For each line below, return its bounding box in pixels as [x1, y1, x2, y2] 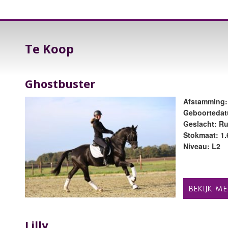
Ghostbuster [24, 76, 95, 92]
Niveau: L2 [183, 141, 221, 152]
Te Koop [24, 40, 74, 57]
